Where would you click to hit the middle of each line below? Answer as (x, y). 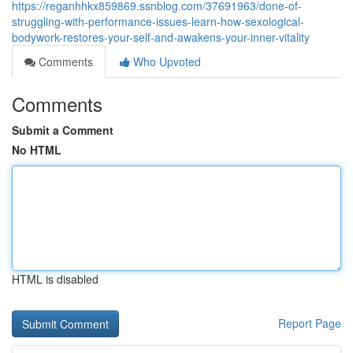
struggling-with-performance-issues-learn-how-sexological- (158, 21)
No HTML (37, 150)
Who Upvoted (165, 61)
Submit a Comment (63, 130)
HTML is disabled (55, 279)
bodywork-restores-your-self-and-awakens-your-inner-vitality (161, 37)
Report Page (310, 323)
